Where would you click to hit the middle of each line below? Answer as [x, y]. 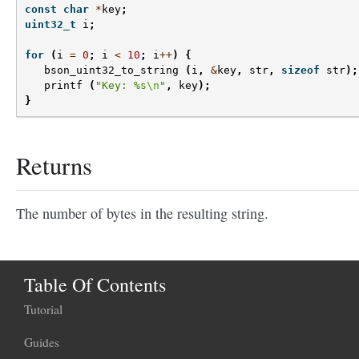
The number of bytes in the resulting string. [142, 214]
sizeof [301, 71]
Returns [54, 166]
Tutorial [43, 310]
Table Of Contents [95, 285]
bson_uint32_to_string [111, 71]
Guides [42, 343]
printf [63, 86]
